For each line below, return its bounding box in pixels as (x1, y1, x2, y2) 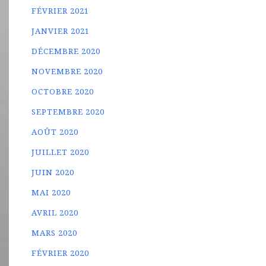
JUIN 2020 (31, 167, 75, 178)
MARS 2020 (31, 227, 78, 238)
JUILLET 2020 (31, 147, 90, 157)
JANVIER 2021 (31, 26, 90, 36)
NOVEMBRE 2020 (31, 66, 103, 77)
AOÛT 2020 (31, 126, 79, 137)
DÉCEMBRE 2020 (31, 46, 101, 56)
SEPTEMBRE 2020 (31, 106, 105, 117)
